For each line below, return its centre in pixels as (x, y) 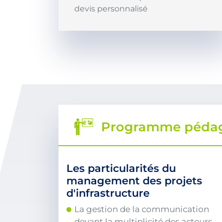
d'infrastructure (108, 193)
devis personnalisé (111, 9)
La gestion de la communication (142, 209)
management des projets (134, 181)
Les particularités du (121, 168)
